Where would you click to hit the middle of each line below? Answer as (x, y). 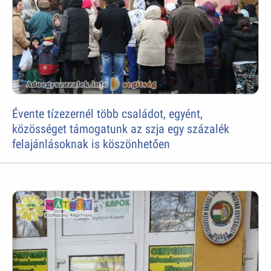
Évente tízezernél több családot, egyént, (108, 114)
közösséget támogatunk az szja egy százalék (121, 129)
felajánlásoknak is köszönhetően (91, 144)
